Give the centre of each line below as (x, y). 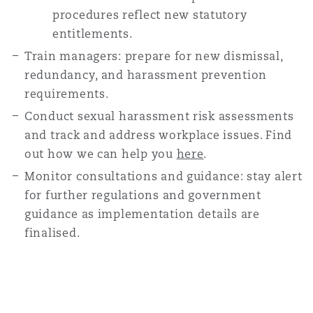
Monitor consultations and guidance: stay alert (163, 176)
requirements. (68, 94)
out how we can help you (101, 154)
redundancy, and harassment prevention (146, 75)
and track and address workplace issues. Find (159, 135)
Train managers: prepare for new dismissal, (154, 56)
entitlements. (93, 34)
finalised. (52, 233)
